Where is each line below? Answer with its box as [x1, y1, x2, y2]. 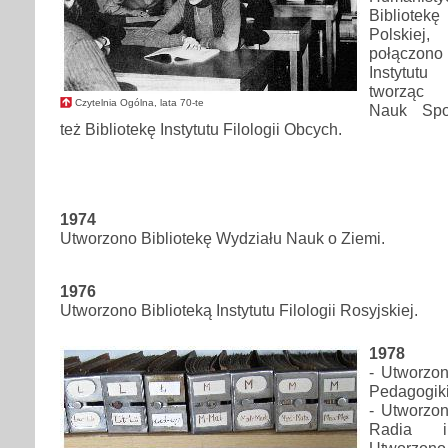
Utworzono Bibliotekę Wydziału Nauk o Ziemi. [60, 229, 385, 248]
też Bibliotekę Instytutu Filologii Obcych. [60, 120, 342, 139]
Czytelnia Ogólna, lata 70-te [75, 97, 204, 109]
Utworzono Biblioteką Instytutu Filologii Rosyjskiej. [60, 300, 418, 319]
